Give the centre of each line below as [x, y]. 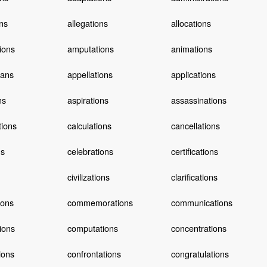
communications [201, 202]
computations [92, 228]
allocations [191, 23]
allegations [87, 23]
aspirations [88, 100]
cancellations [195, 125]
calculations [89, 125]
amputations [90, 48]
